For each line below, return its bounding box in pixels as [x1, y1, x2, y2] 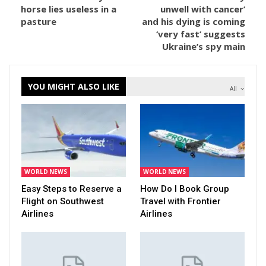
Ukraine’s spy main [162, 40, 245, 52]
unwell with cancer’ [160, 3, 245, 15]
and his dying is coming [142, 15, 245, 27]
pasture [21, 15, 56, 27]
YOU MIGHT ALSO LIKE [28, 81, 119, 92]
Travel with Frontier [140, 196, 221, 207]
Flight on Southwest [21, 196, 104, 207]
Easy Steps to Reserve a [21, 183, 122, 195]
